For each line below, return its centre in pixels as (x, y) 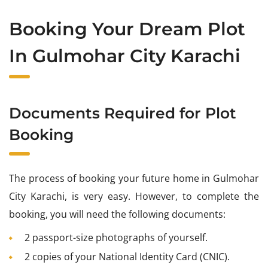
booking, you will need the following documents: (117, 214)
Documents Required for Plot (123, 113)
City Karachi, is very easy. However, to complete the (134, 196)
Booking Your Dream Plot (127, 29)
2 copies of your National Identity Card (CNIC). (127, 256)
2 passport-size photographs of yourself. (116, 237)
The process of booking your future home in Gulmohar (134, 178)
